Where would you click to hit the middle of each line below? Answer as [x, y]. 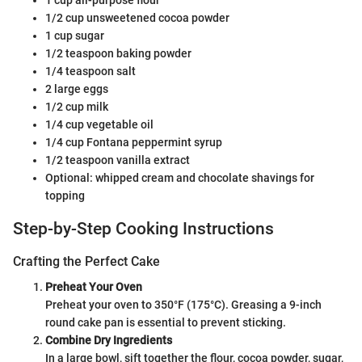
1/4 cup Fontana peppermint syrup [134, 143]
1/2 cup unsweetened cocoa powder [137, 18]
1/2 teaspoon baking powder [118, 54]
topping [65, 196]
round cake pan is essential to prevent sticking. [166, 322]
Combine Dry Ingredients [109, 340]
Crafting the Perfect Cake [86, 261]
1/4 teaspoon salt [90, 72]
